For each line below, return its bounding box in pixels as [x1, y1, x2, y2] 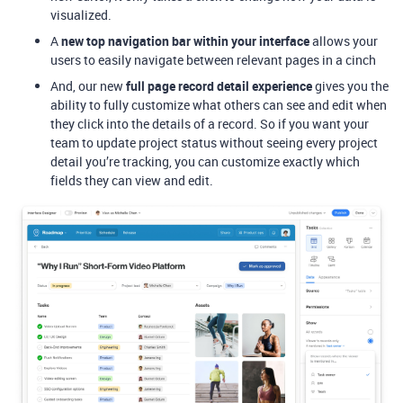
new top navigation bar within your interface [61, 31, 309, 49]
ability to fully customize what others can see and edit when [50, 95, 387, 113]
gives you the [312, 76, 389, 94]
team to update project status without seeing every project [50, 133, 378, 151]
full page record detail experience [126, 76, 312, 94]
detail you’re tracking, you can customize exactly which [50, 152, 360, 170]
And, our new [50, 76, 126, 94]
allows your [309, 31, 378, 49]
